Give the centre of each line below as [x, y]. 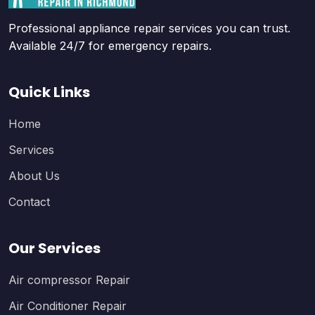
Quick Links [49, 92]
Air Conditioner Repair [67, 306]
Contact [29, 202]
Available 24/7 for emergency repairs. [110, 46]
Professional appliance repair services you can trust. [149, 28]
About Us [34, 176]
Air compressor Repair [69, 280]
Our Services [54, 248]
